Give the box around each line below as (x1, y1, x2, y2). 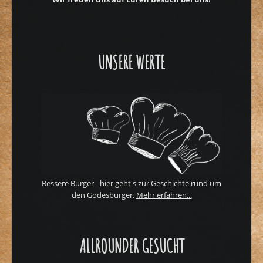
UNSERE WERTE (98, 49, 165, 74)
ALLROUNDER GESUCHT (79, 233, 184, 258)
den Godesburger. (71, 189, 136, 200)
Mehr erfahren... (136, 189, 192, 200)
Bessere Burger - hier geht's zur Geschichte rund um (42, 177, 221, 188)
